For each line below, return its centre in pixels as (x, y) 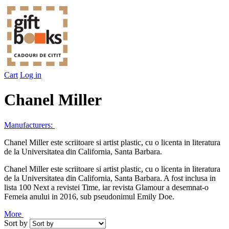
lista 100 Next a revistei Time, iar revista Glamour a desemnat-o (106, 187)
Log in (31, 75)
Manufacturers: (28, 125)
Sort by (16, 223)
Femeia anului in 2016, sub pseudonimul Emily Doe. (89, 196)
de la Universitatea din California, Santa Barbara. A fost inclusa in (110, 178)
